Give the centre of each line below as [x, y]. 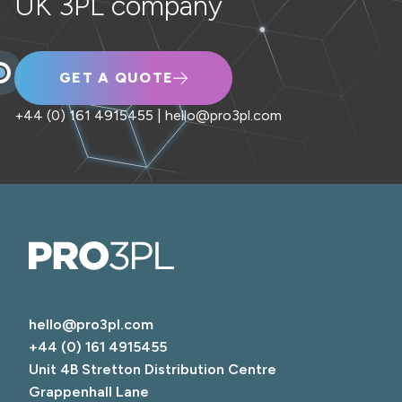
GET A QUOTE [117, 78]
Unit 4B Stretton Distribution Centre [153, 369]
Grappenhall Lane [89, 392]
